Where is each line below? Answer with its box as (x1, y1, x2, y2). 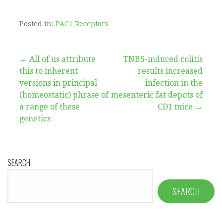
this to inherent (19, 66, 78, 76)
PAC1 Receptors (55, 19, 109, 28)
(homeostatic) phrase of (19, 90, 109, 100)
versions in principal (19, 78, 97, 88)
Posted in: (19, 19, 55, 28)
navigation (7, 73, 60, 96)
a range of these (19, 102, 80, 111)
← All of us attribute (19, 54, 96, 64)
